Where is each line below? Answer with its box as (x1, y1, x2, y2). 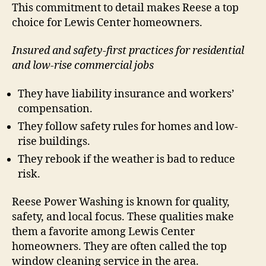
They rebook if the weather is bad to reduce (18, 152, 235, 166)
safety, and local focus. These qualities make (12, 210, 234, 224)
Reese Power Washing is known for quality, (12, 195, 230, 210)
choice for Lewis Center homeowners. (12, 15, 202, 30)
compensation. (18, 102, 93, 116)
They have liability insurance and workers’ (18, 87, 235, 101)
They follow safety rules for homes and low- (18, 119, 238, 134)
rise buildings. (18, 134, 90, 148)
